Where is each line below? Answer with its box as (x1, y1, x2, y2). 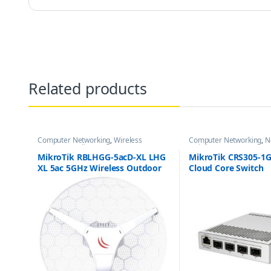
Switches (188, 142, 218, 152)
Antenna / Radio (37, 142, 90, 152)
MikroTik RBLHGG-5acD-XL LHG (37, 151, 166, 163)
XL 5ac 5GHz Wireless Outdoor (37, 162, 162, 174)
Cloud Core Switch (188, 162, 264, 174)
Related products (28, 78, 147, 99)
